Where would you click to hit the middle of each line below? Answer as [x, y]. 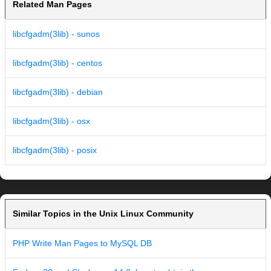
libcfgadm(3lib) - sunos [56, 34]
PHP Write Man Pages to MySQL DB [82, 243]
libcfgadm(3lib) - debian [58, 92]
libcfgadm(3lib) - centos [57, 63]
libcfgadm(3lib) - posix [55, 150]
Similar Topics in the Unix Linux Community [103, 214]
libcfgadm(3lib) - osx [51, 121]
